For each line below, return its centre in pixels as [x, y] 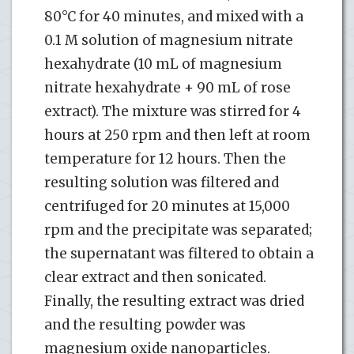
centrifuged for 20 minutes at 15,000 [167, 206]
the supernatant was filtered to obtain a [179, 253]
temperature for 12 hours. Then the [165, 158]
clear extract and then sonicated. [155, 277]
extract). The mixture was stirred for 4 [173, 111]
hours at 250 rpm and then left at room [177, 135]
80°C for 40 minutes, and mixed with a [174, 16]
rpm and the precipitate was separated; [178, 230]
